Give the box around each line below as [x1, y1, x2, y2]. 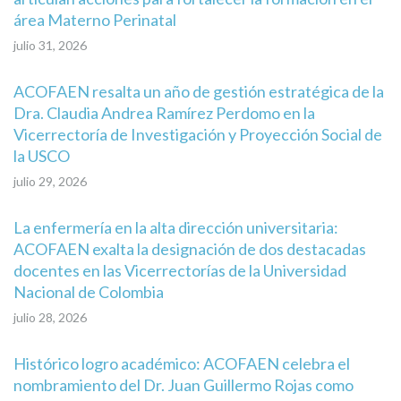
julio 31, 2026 [13, 37, 87, 53]
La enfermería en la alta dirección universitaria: [13, 217, 338, 237]
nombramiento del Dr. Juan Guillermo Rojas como [13, 374, 354, 395]
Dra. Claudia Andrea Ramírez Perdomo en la [13, 102, 315, 123]
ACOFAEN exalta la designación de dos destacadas [13, 238, 366, 259]
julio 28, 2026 [13, 309, 87, 325]
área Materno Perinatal [13, 9, 176, 30]
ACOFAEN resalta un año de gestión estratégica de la [13, 81, 384, 101]
